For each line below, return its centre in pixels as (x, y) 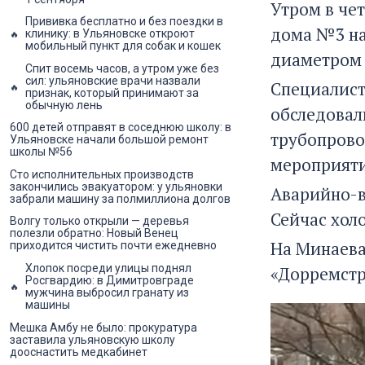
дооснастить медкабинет (79, 352)
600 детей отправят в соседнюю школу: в (121, 128)
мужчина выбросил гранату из (107, 293)
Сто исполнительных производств (102, 174)
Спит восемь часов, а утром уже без (122, 68)
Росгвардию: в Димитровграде (110, 281)
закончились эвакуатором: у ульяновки (116, 186)
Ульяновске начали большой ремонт (109, 140)
